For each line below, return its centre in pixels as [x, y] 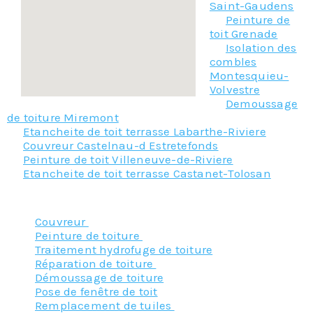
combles [233, 61]
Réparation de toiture [96, 263]
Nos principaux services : [156, 197]
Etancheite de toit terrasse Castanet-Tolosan [147, 173]
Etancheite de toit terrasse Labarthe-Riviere [145, 131]
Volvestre [235, 89]
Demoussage [262, 103]
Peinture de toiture [89, 235]
